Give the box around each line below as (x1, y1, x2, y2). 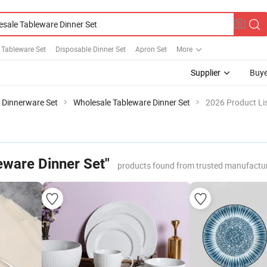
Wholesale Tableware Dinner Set (73, 97, 190, 108)
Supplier (191, 67, 221, 78)
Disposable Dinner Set (55, 44, 126, 54)
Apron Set (135, 44, 167, 54)
